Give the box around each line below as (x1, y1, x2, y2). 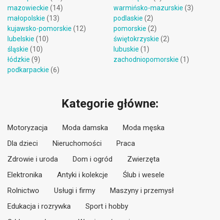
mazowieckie (7, 4, 49, 12)
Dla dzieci (7, 139, 38, 148)
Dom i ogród (73, 155, 112, 164)
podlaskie (113, 14, 143, 22)
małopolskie (7, 14, 45, 22)
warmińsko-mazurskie (113, 4, 183, 12)
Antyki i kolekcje (57, 170, 108, 179)
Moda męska (123, 123, 165, 132)
